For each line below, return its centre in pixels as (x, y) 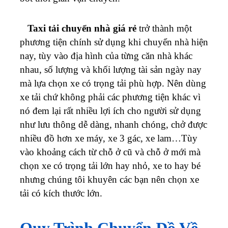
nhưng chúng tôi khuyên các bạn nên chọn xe (109, 179)
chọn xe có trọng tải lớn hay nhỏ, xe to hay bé (110, 165)
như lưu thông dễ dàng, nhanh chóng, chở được (113, 124)
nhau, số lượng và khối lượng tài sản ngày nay (111, 69)
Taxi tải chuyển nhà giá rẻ (82, 28)
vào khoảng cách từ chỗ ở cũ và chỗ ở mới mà (110, 152)
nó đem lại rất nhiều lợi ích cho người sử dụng (110, 110)
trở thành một (164, 28)
